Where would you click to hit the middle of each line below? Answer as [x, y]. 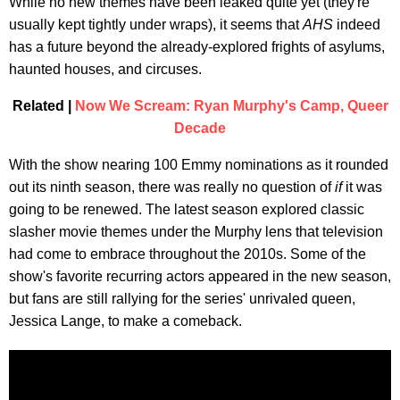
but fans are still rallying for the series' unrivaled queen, [182, 298]
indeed [357, 24]
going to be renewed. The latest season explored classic [187, 209]
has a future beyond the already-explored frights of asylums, [197, 46]
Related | [43, 105]
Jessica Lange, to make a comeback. [125, 321]
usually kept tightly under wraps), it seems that [156, 24]
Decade [200, 128]
